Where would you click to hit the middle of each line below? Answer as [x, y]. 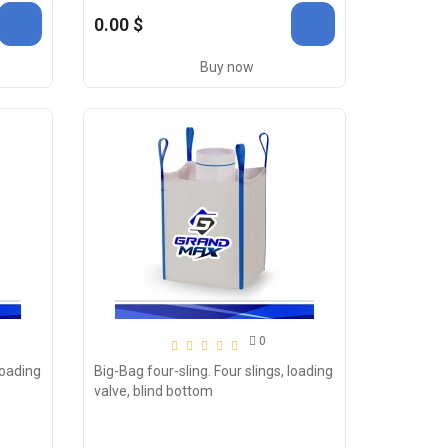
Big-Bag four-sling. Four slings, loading [214, 371]
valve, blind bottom [154, 391]
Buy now [227, 67]
